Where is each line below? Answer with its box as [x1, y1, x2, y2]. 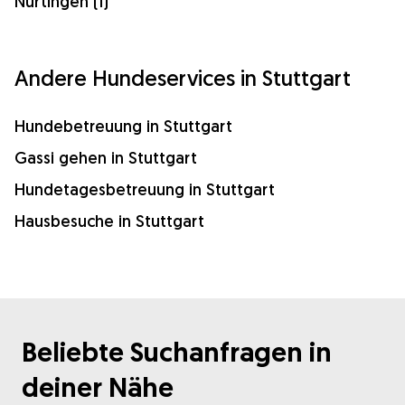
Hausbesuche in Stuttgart [14, 210, 204, 231]
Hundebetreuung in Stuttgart [14, 115, 232, 137]
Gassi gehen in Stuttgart [14, 146, 197, 168]
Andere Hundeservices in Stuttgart [14, 63, 351, 91]
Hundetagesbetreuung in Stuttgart [14, 178, 275, 200]
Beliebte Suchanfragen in [22, 334, 332, 370]
